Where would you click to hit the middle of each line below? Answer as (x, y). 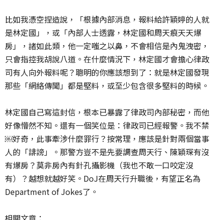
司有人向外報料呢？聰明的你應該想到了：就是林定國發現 (107, 72)
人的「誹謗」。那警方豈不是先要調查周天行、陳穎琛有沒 (107, 151)
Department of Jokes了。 (52, 191)
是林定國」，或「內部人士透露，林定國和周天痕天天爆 (103, 32)
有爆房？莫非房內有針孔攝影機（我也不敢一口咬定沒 (99, 165)
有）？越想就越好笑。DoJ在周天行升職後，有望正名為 (103, 178)
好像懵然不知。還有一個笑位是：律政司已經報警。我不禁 (107, 125)
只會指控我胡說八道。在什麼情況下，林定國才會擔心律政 (107, 59)
